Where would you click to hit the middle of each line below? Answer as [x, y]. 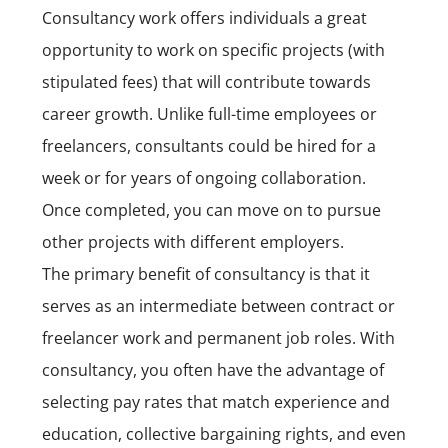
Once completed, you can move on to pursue [211, 209]
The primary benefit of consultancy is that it [206, 273]
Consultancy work [109, 17]
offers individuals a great [271, 17]
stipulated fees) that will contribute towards [206, 81]
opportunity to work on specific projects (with [213, 49]
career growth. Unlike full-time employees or [209, 113]
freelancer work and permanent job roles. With [218, 337]
